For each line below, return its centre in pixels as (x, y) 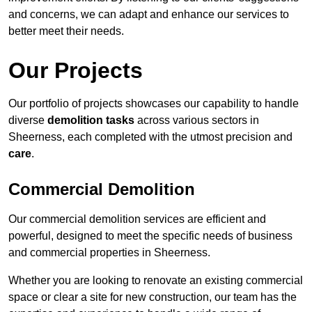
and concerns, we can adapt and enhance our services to (149, 15)
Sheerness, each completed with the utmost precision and (150, 137)
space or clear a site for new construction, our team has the (153, 297)
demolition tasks (91, 120)
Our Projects (76, 71)
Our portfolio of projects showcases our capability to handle (154, 104)
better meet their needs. (66, 31)
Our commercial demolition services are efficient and (137, 219)
